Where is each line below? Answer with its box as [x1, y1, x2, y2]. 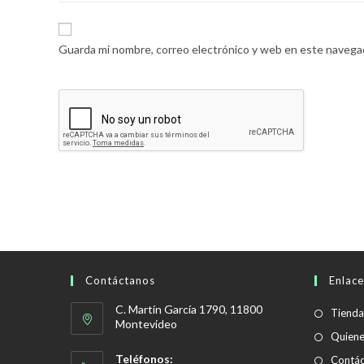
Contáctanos [85, 274, 155, 287]
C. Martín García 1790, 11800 [115, 302, 262, 316]
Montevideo [115, 317, 177, 331]
